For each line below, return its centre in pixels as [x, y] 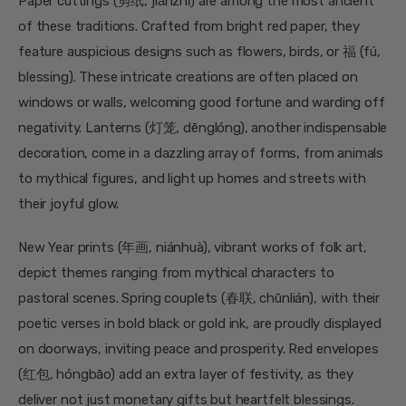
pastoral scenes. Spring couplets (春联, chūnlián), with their [199, 298]
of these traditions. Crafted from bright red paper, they [189, 27]
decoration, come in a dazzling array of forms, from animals [201, 154]
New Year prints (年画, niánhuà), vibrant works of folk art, [193, 247]
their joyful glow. [69, 204]
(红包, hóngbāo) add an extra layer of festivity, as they [186, 374]
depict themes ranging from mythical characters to [176, 272]
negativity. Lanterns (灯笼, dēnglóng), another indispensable [203, 128]
